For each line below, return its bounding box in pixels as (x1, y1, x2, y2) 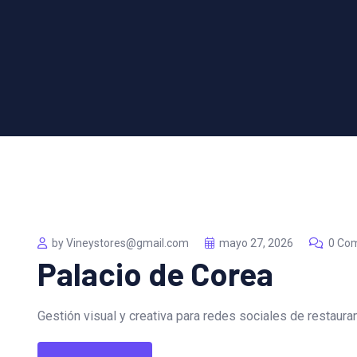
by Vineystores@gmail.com (52, 236, 189, 249)
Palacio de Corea (37, 253, 273, 292)
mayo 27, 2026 (219, 236, 293, 249)
